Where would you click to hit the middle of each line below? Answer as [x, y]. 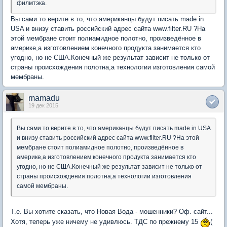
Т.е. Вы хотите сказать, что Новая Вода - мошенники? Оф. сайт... [112, 211]
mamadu [44, 98]
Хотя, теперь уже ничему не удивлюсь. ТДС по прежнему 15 [105, 222]
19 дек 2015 [43, 105]
